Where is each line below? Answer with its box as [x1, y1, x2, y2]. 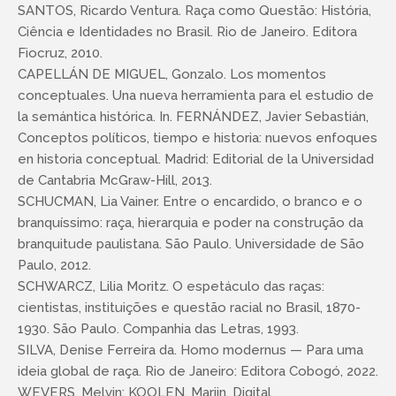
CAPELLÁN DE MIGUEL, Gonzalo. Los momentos [18, 66, 326, 82]
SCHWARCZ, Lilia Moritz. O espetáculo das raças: [18, 278, 324, 294]
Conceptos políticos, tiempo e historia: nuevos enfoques [18, 130, 377, 146]
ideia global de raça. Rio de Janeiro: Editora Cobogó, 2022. [18, 363, 378, 379]
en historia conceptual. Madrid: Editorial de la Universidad [18, 151, 374, 167]
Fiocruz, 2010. [18, 45, 103, 61]
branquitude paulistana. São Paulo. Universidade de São [18, 236, 364, 252]
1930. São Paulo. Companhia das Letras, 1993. [18, 321, 299, 337]
